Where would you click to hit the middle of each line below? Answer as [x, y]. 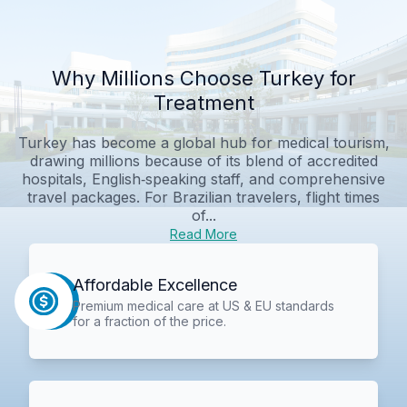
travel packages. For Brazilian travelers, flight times [203, 197]
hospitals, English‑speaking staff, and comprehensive [203, 179]
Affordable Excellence [154, 284]
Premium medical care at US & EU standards [203, 305]
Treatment [203, 102]
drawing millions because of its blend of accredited [203, 160]
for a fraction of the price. [149, 321]
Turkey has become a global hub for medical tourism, [203, 142]
